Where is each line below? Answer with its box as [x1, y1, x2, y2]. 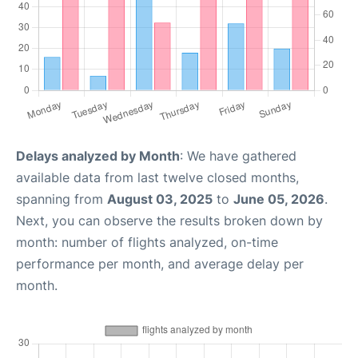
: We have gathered [180, 148, 296, 164]
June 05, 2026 [233, 191, 324, 207]
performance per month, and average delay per [16, 256, 304, 272]
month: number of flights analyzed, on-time [16, 234, 278, 250]
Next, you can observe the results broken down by [16, 213, 323, 229]
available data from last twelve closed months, [16, 169, 299, 185]
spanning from [16, 191, 107, 207]
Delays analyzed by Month [16, 148, 180, 164]
